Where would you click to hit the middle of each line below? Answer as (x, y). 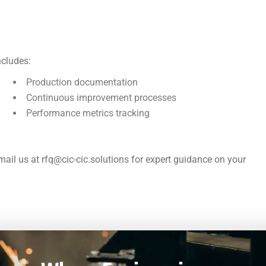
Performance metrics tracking (88, 113)
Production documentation (82, 82)
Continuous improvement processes (101, 98)
